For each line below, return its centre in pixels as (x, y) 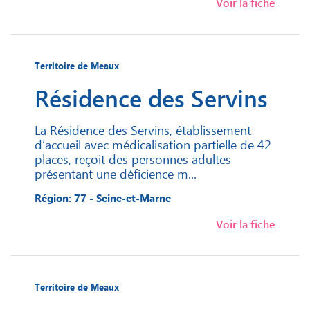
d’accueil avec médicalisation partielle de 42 (153, 145)
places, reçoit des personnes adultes (133, 159)
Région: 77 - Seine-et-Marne (103, 198)
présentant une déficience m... (116, 174)
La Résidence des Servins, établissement (143, 130)
